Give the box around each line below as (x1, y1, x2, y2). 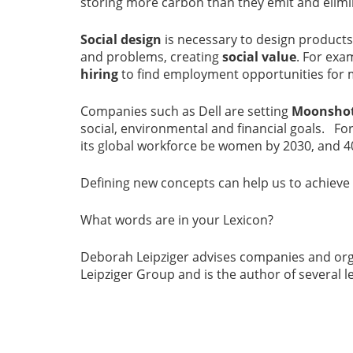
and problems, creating (80, 48, 222, 66)
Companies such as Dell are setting (80, 102, 292, 121)
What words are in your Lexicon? (80, 211, 277, 229)
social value (222, 48, 296, 66)
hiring (80, 65, 118, 84)
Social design (80, 31, 162, 49)
